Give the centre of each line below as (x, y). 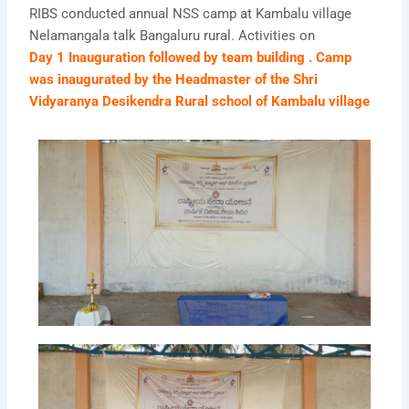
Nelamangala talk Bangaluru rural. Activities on (174, 36)
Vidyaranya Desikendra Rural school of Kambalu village (200, 101)
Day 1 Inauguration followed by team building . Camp (191, 58)
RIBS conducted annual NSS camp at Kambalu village (191, 14)
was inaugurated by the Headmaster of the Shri (174, 79)
